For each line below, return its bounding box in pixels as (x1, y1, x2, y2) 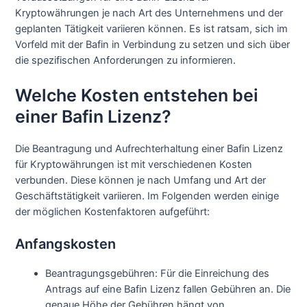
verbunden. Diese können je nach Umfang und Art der (15, 173, 267, 186)
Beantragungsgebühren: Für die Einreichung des (45, 267, 270, 280)
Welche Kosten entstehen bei (15, 84, 259, 106)
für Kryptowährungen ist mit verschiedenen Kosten (15, 158, 253, 171)
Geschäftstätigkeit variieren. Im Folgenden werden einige (15, 189, 280, 202)
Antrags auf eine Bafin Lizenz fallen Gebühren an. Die (45, 282, 291, 295)
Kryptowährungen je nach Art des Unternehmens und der (15, 7, 284, 20)
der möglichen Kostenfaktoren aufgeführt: (15, 205, 210, 218)
